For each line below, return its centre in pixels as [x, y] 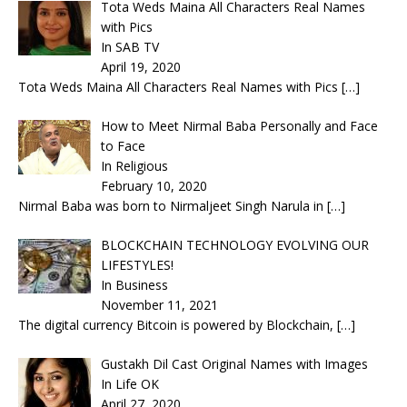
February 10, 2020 [154, 185]
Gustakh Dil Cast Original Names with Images [234, 363]
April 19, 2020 [140, 66]
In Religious [134, 165]
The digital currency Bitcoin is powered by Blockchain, [178, 324]
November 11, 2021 [159, 304]
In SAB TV [129, 46]
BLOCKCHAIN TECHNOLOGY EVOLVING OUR [234, 244]
